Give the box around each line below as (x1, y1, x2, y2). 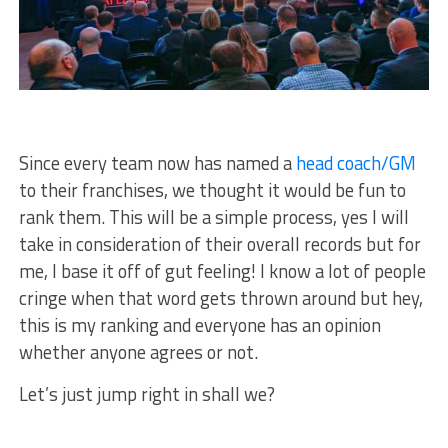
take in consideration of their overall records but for (18, 230, 421, 259)
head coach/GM (295, 149, 416, 178)
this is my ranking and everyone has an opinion (18, 311, 381, 340)
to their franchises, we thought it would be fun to (18, 176, 406, 205)
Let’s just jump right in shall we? (18, 380, 275, 409)
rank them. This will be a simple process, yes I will (18, 203, 409, 232)
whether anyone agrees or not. (18, 338, 262, 367)
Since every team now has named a (18, 149, 296, 178)
